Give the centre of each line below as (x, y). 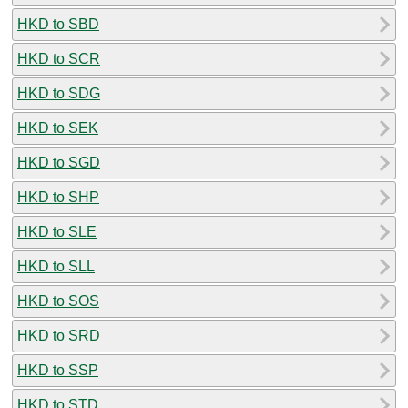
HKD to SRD (59, 335)
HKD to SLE (57, 231)
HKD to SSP (58, 370)
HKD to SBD (58, 24)
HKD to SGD (59, 162)
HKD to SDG (59, 93)
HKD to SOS (58, 301)
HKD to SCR (59, 58)
